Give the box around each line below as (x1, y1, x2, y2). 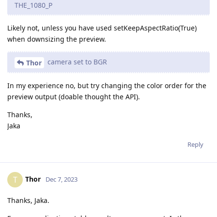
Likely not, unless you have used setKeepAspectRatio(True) (7, 23, 197, 33)
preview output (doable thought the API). (7, 92, 140, 102)
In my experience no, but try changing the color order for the (7, 81, 206, 91)
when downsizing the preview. (7, 34, 106, 44)
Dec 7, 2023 (46, 174, 77, 184)
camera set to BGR (46, 57, 107, 67)
